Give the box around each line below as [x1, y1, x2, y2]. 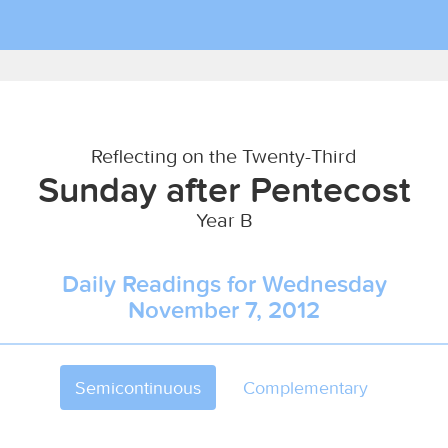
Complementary [243, 376, 368, 399]
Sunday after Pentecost [37, 167, 411, 211]
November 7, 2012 [128, 295, 320, 324]
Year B [195, 207, 253, 232]
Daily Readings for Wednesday [61, 269, 387, 298]
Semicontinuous [75, 376, 201, 399]
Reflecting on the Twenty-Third [91, 143, 357, 168]
